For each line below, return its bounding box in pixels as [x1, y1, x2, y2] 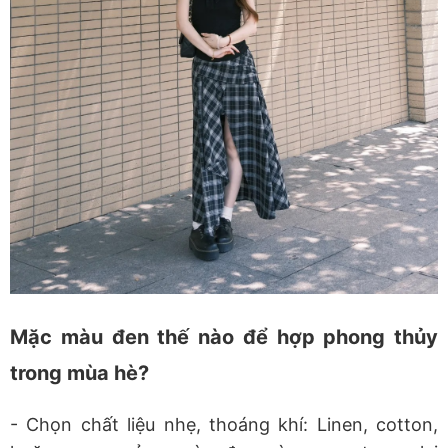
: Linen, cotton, [303, 414, 438, 436]
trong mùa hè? [10, 361, 149, 386]
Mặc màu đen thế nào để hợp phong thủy [10, 325, 438, 350]
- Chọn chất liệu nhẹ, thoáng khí [10, 414, 304, 436]
